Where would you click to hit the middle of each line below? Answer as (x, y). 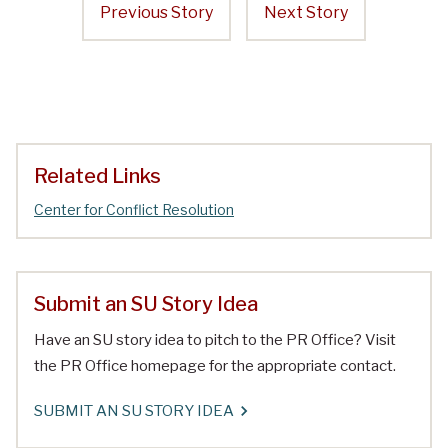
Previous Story (156, 13)
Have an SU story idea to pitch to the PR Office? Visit (215, 340)
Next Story (306, 13)
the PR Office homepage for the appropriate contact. (215, 366)
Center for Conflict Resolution (134, 210)
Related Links (97, 176)
